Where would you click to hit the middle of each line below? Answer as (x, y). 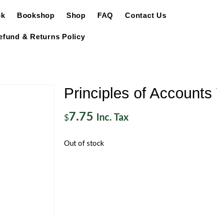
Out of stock (84, 144)
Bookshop (36, 15)
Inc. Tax (112, 118)
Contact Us (146, 15)
